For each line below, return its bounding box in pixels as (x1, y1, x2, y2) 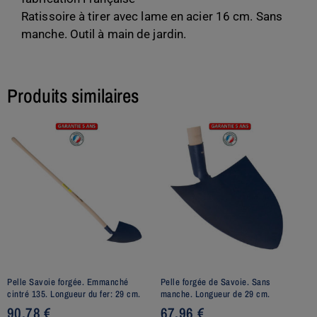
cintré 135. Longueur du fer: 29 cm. (7, 287, 141, 300)
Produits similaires (7, 83, 139, 109)
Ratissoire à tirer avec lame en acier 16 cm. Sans (21, 8, 282, 23)
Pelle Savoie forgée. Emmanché (7, 275, 129, 288)
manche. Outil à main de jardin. (21, 26, 187, 41)
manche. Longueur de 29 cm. (160, 287, 270, 300)
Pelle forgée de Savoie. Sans (160, 275, 271, 288)
